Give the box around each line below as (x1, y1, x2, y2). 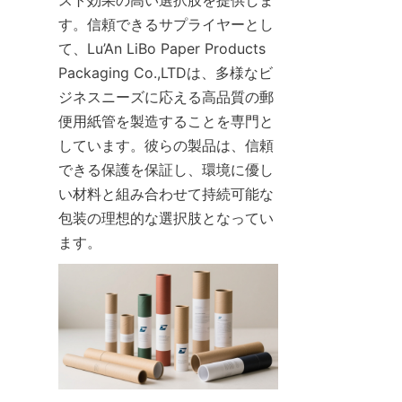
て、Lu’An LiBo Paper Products (58, 39, 266, 57)
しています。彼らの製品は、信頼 (58, 135, 274, 154)
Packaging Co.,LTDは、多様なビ (58, 63, 273, 82)
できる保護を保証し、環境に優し (58, 160, 274, 179)
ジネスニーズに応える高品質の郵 (58, 87, 274, 106)
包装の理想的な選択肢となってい (58, 208, 274, 227)
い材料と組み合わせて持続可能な (58, 184, 274, 203)
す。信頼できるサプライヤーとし (58, 14, 274, 33)
